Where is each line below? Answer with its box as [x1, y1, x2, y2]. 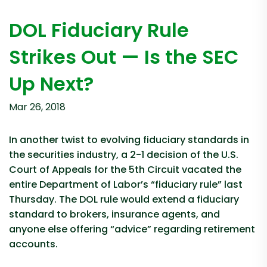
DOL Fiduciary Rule [9, 16, 189, 44]
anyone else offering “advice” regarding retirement [9, 222, 255, 236]
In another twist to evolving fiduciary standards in [9, 132, 249, 147]
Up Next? [9, 70, 94, 97]
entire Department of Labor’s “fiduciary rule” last [9, 177, 243, 191]
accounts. [9, 237, 58, 251]
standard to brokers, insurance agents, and [9, 207, 220, 221]
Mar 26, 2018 [9, 100, 66, 114]
